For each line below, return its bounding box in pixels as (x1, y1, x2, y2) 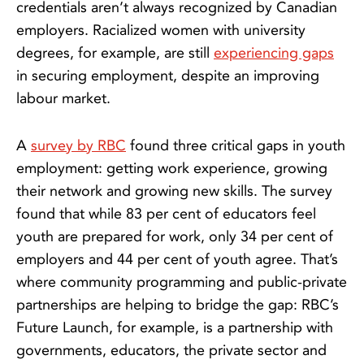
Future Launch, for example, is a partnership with (16, 318, 333, 337)
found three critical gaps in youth (126, 136, 345, 155)
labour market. (16, 89, 110, 108)
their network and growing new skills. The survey (16, 182, 332, 201)
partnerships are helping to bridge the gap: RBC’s (16, 296, 339, 314)
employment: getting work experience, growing (16, 159, 327, 178)
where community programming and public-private (16, 273, 347, 292)
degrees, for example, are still (16, 44, 214, 63)
